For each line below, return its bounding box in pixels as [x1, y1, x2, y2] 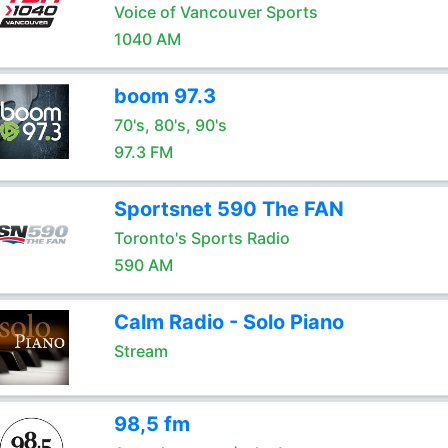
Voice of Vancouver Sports [113, 2, 318, 22]
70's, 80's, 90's [113, 115, 227, 135]
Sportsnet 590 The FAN [113, 197, 344, 221]
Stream [113, 341, 168, 361]
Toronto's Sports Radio [113, 228, 290, 248]
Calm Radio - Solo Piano [113, 310, 344, 334]
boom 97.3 [113, 84, 216, 108]
